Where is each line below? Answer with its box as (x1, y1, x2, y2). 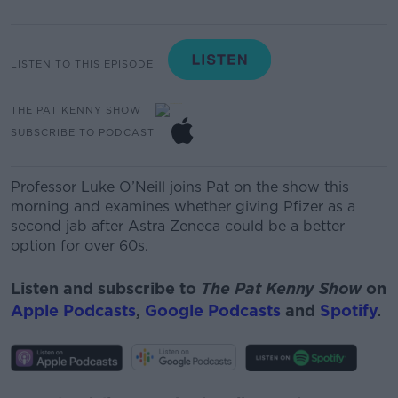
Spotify (320, 300, 377, 320)
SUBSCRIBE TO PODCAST (11, 125, 155, 139)
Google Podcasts (145, 300, 281, 320)
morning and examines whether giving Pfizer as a (11, 198, 355, 215)
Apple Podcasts (11, 300, 136, 320)
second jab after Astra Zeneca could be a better (11, 218, 345, 235)
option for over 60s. (11, 237, 148, 254)
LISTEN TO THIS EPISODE (11, 57, 154, 70)
